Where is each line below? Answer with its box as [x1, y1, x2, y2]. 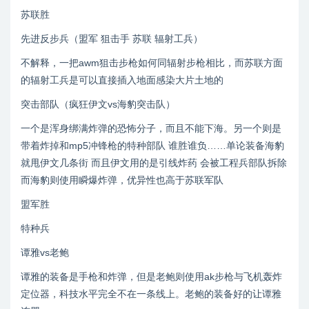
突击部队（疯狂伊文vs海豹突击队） [21, 99, 175, 110]
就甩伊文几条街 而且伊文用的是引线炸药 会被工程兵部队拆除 [21, 157, 287, 168]
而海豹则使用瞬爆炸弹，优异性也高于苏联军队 [21, 175, 223, 186]
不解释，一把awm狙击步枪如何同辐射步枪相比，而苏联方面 [21, 57, 283, 68]
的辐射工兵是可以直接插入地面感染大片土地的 [21, 74, 223, 86]
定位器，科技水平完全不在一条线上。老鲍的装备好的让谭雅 [21, 288, 281, 299]
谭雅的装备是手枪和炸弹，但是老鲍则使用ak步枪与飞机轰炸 [21, 271, 282, 282]
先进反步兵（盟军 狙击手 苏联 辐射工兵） [21, 33, 203, 44]
